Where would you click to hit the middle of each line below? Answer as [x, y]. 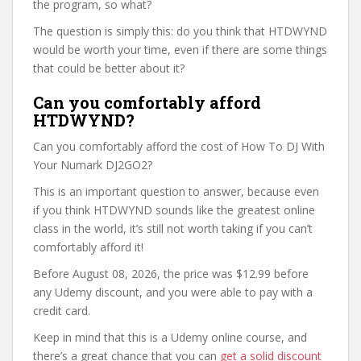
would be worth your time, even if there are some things [180, 50]
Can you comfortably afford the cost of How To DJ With [179, 146]
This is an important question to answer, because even [176, 191]
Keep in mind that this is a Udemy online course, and [170, 337]
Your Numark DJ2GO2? [93, 165]
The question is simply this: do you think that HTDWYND [180, 31]
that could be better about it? [109, 68]
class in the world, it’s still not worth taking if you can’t [173, 228]
